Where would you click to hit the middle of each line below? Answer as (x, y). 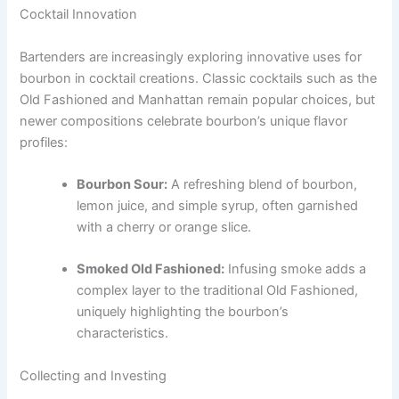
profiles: (44, 142)
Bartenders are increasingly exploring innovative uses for (191, 57)
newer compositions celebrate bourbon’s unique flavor (184, 121)
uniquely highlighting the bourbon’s (183, 312)
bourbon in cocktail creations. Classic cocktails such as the (199, 78)
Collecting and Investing (94, 375)
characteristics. (123, 334)
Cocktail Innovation (79, 15)
